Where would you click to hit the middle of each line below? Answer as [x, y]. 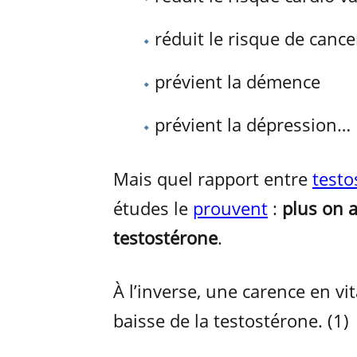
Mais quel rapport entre [213, 178]
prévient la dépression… [253, 124]
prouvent [230, 208]
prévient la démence [237, 81]
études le [153, 208]
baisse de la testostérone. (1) [231, 320]
